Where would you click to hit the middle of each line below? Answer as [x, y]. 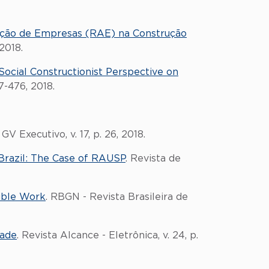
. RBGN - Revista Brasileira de [117, 197]
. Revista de [153, 159]
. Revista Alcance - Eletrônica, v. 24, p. [107, 235]
